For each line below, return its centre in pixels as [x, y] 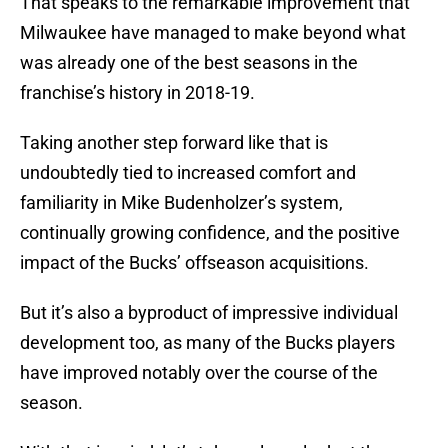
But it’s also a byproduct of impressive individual [209, 313]
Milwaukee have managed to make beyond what [213, 33]
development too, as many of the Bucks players [207, 343]
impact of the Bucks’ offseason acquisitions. [194, 263]
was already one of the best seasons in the [189, 63]
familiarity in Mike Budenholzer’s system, [181, 203]
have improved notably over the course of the [199, 373]
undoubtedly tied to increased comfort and [188, 173]
